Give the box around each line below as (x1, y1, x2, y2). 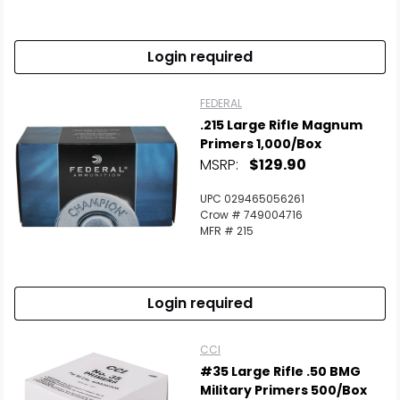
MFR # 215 (200, 223, 254, 239)
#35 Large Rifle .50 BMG (200, 362, 361, 381)
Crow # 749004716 (200, 207, 303, 223)
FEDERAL (200, 96, 242, 112)
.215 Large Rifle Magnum (200, 116, 362, 135)
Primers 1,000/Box (200, 135, 321, 154)
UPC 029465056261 (200, 191, 304, 207)
